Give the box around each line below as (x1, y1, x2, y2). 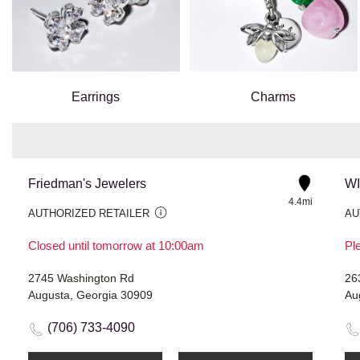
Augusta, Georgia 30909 (28, 288, 153, 302)
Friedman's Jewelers (28, 177, 146, 191)
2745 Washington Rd (28, 272, 134, 285)
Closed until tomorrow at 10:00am (28, 239, 204, 253)
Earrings (72, 90, 121, 104)
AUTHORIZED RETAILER (28, 207, 149, 220)
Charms (251, 90, 297, 104)
